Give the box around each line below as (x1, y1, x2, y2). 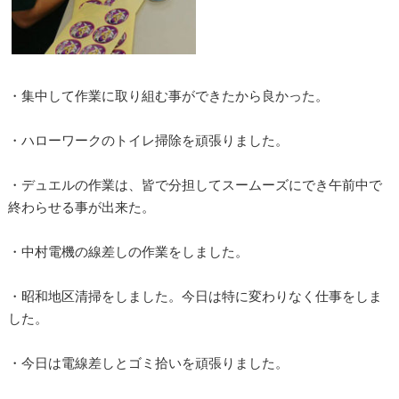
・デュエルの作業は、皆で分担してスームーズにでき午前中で (7, 176, 382, 192)
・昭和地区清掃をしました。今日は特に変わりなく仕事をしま (7, 288, 382, 304)
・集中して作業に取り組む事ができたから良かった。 (7, 87, 329, 103)
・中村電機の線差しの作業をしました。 (7, 243, 248, 259)
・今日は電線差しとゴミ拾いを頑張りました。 (7, 354, 289, 370)
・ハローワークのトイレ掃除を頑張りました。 (7, 132, 289, 148)
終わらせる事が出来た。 (7, 199, 155, 215)
